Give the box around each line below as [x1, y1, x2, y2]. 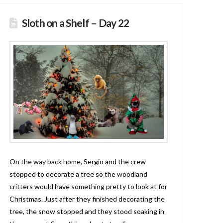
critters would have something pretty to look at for [9, 182, 167, 191]
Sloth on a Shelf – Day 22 [21, 16, 129, 29]
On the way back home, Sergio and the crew [9, 157, 146, 166]
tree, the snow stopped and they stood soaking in [9, 207, 164, 216]
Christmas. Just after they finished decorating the [9, 195, 165, 204]
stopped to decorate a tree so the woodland [9, 170, 147, 179]
